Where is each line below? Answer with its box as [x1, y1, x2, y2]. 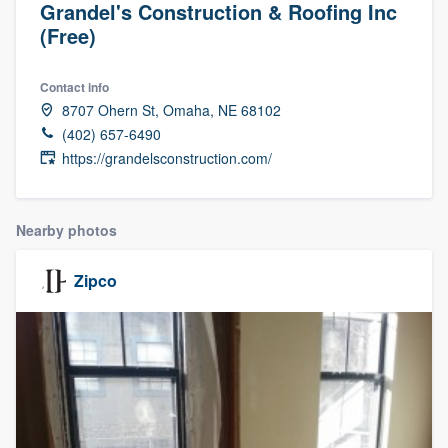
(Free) [40, 20, 96, 50]
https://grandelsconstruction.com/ [62, 147, 272, 168]
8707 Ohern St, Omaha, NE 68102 [62, 99, 281, 120]
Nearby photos [16, 219, 117, 240]
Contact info [40, 77, 109, 96]
